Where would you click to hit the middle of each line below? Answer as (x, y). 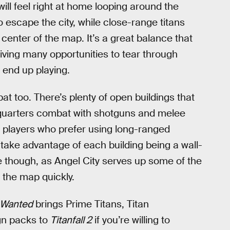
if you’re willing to (131, 220)
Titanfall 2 (71, 220)
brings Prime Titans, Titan (91, 204)
